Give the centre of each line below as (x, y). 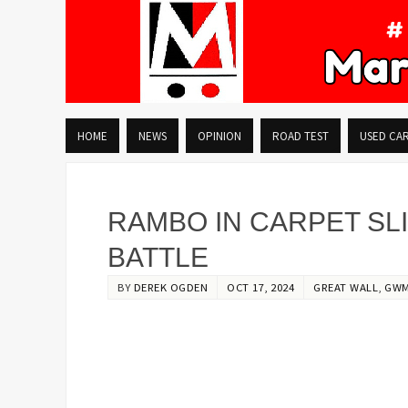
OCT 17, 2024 (260, 287)
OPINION (219, 136)
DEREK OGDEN (170, 287)
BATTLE (158, 257)
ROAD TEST (301, 136)
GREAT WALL (346, 287)
